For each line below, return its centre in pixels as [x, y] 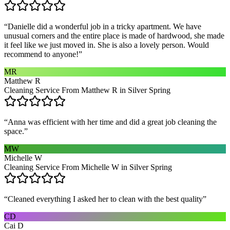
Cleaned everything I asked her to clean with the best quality [105, 199]
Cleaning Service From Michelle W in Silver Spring [88, 167]
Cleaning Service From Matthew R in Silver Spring [87, 90]
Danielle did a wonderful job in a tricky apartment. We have [104, 26]
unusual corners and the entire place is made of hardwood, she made [114, 35]
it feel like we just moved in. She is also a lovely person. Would [107, 45]
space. [14, 131]
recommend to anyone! [41, 54]
